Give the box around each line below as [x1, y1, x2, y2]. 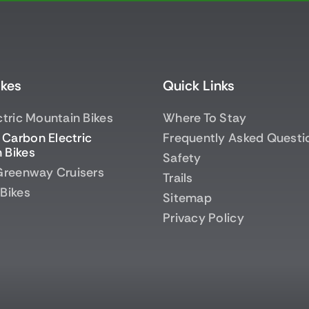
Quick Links [163, 76, 235, 94]
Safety [163, 149, 201, 166]
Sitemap [163, 189, 212, 206]
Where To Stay [163, 109, 247, 126]
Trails [163, 169, 193, 186]
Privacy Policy [163, 209, 244, 226]
